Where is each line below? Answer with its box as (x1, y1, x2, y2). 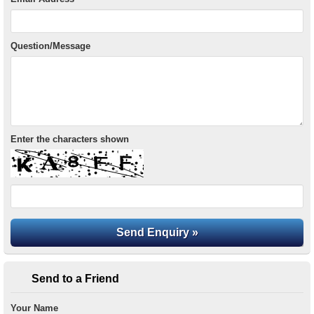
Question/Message (11, 41, 90, 52)
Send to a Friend (32, 272, 119, 285)
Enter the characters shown (11, 134, 129, 145)
